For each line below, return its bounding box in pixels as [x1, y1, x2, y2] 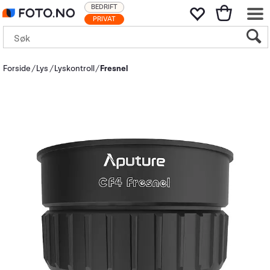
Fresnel [100, 63, 128, 74]
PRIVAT [93, 14, 116, 24]
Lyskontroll [54, 63, 95, 74]
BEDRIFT [91, 2, 118, 11]
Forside [3, 63, 31, 74]
